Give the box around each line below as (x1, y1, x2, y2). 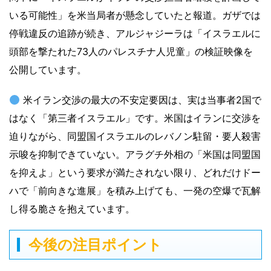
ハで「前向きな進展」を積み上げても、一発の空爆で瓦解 (9, 184, 261, 197)
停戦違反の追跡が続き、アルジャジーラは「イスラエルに (9, 27, 261, 40)
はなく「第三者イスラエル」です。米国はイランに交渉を (9, 112, 261, 125)
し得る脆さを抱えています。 (9, 203, 135, 215)
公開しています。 (9, 64, 87, 76)
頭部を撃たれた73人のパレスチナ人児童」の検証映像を (9, 45, 253, 58)
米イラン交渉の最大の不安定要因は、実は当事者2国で (20, 94, 262, 106)
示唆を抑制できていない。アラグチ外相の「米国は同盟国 (9, 148, 261, 161)
